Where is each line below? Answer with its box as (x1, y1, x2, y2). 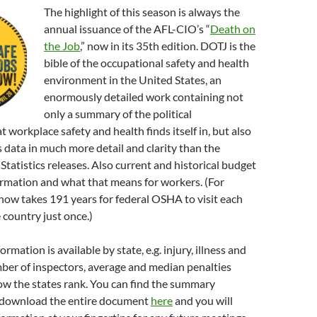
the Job (44, 39, 80, 53)
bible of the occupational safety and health (44, 56, 249, 70)
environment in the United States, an (44, 73, 221, 87)
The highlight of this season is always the (44, 5, 240, 19)
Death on (210, 22, 255, 36)
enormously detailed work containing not (44, 90, 243, 104)
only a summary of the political (44, 107, 192, 121)
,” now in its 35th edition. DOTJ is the (80, 39, 255, 53)
